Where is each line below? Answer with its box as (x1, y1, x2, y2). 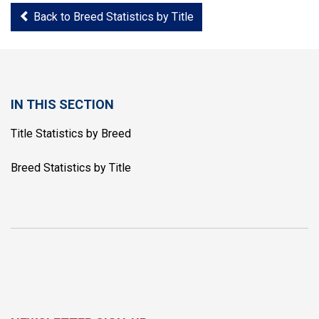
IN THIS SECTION (11, 97, 114, 112)
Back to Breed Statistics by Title (31, 10, 194, 23)
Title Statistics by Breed (11, 127, 131, 140)
